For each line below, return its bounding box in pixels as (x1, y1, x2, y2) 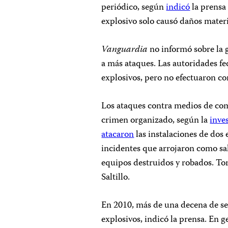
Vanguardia (101, 42, 148, 58)
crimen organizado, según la (101, 113, 210, 128)
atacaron (101, 127, 134, 142)
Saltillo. (101, 170, 134, 185)
